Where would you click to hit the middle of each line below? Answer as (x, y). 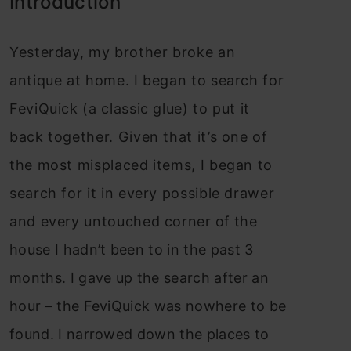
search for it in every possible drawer (142, 193)
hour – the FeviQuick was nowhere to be (148, 306)
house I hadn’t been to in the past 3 (132, 250)
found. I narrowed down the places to (139, 334)
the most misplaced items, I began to (141, 165)
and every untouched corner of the (133, 221)
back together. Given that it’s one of (139, 137)
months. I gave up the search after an (139, 278)
